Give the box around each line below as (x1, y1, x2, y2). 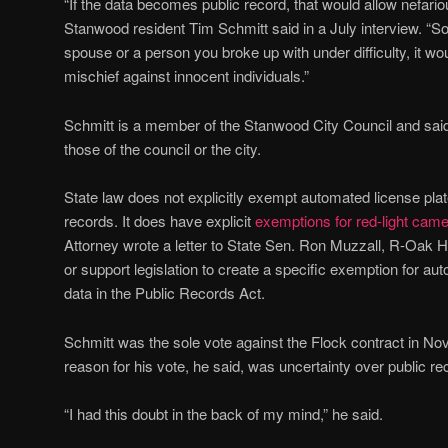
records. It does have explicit (64, 210, 255, 232)
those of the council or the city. (64, 137, 261, 159)
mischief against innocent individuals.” (64, 65, 309, 87)
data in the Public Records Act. (64, 282, 265, 304)
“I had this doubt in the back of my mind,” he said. (64, 402, 383, 424)
